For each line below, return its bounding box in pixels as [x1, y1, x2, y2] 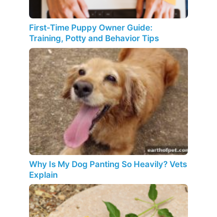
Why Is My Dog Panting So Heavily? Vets [29, 159, 187, 169]
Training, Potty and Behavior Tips [29, 33, 159, 44]
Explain [29, 170, 58, 180]
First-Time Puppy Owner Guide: [29, 23, 153, 33]
